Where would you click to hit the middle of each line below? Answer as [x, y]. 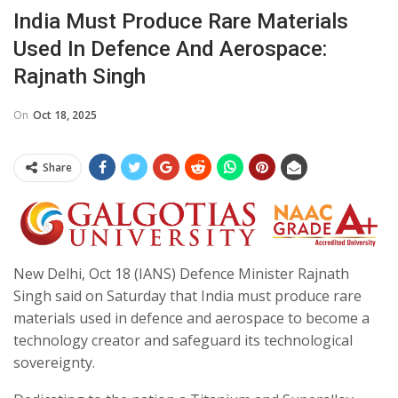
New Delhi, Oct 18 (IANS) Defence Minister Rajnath [181, 274]
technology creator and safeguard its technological [183, 341]
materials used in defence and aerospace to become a [191, 318]
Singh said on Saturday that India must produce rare [187, 296]
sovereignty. [54, 363]
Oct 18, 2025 [65, 115]
